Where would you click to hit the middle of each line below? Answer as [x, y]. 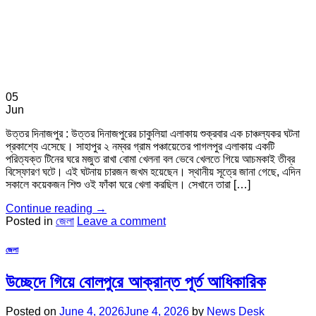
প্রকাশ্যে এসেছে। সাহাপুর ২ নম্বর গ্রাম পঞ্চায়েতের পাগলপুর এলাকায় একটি [140, 146]
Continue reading [50, 208]
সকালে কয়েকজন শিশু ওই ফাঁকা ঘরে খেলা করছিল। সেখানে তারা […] [128, 184]
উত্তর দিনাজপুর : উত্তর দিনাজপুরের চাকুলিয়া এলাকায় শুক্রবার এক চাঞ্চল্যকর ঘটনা [153, 133]
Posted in [31, 221]
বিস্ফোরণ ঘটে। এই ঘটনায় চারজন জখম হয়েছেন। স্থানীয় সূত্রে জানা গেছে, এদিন [153, 171]
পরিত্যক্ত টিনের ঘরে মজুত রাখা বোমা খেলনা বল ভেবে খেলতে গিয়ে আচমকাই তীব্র [150, 159]
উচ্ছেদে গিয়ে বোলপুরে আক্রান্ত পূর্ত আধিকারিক [136, 281]
